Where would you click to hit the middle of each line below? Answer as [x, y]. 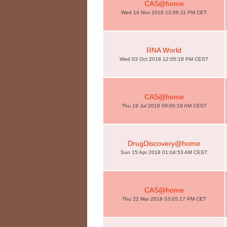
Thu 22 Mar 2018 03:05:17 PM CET [164, 199]
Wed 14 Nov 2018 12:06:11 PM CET [164, 12]
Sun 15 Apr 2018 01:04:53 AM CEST [164, 152]
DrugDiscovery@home [164, 143]
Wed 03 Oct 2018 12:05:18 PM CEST [164, 59]
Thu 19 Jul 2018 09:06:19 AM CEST [164, 106]
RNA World [164, 50]
